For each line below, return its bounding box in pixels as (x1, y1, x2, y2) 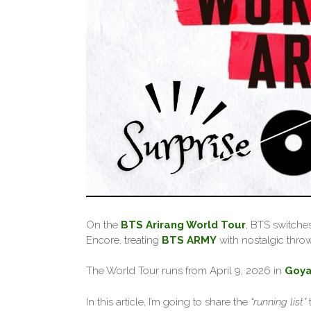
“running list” (251, 295, 306, 308)
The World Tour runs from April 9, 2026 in (86, 264, 285, 278)
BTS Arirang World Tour (121, 218, 246, 231)
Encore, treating (86, 233, 162, 246)
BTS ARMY (162, 233, 217, 246)
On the (86, 218, 121, 231)
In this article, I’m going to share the (86, 295, 251, 308)
